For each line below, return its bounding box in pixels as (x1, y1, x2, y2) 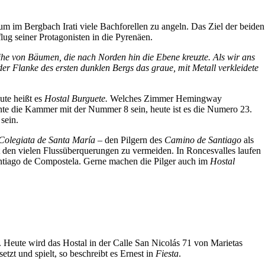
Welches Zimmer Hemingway (108, 93, 222, 104)
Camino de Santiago (164, 134, 241, 145)
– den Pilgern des (95, 134, 164, 145)
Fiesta (156, 248, 179, 258)
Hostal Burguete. (44, 93, 108, 104)
